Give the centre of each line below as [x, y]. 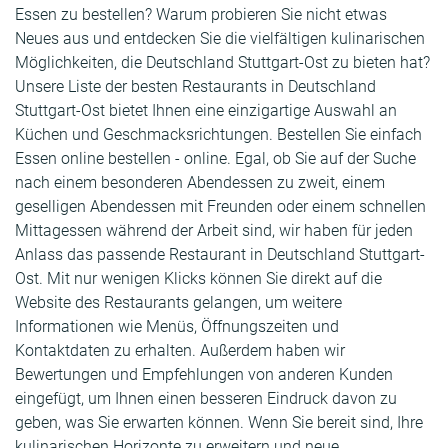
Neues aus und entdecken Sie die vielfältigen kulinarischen [220, 39]
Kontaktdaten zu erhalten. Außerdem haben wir [180, 351]
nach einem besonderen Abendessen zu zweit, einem [200, 183]
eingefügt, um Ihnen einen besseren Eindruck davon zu [206, 399]
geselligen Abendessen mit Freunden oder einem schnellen [220, 207]
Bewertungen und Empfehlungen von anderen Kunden [204, 375]
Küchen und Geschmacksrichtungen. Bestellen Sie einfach [218, 135]
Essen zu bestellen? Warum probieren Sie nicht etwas [201, 15]
